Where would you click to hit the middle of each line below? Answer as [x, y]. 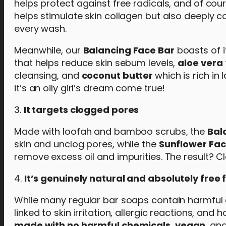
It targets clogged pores [81, 110]
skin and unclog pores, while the [87, 144]
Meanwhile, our [49, 50]
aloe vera [200, 63]
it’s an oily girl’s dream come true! [90, 88]
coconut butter [118, 75]
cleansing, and [48, 75]
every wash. [40, 29]
